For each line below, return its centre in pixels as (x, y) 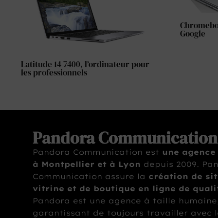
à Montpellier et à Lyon (87, 164)
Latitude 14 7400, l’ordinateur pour (85, 64)
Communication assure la (91, 177)
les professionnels (54, 73)
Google (193, 34)
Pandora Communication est (98, 152)
